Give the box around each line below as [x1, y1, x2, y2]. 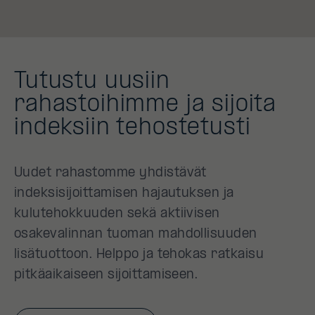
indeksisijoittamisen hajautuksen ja [14, 187, 234, 200]
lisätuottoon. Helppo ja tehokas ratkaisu [14, 248, 264, 262]
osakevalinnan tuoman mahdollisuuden [14, 228, 257, 241]
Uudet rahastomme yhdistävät [14, 167, 207, 180]
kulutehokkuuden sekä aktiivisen [14, 207, 220, 221]
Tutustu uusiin [14, 70, 170, 94]
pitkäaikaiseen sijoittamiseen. [14, 269, 198, 282]
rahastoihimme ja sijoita [14, 94, 277, 117]
